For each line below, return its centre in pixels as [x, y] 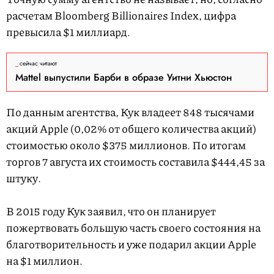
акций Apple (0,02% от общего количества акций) [131, 129]
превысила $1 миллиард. [69, 32]
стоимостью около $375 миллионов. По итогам [126, 145]
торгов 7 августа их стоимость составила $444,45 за [135, 162]
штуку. [24, 178]
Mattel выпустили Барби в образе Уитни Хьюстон [124, 78]
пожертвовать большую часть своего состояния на [133, 228]
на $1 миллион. [44, 261]
